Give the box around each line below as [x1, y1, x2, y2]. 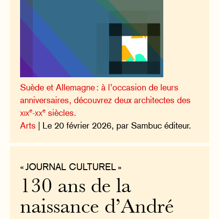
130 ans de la [20, 178, 131, 197]
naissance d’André [20, 198, 175, 218]
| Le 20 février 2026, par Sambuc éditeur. [36, 120, 192, 131]
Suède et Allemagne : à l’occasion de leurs [20, 82, 179, 93]
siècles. [45, 108, 77, 118]
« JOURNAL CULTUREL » [20, 161, 122, 173]
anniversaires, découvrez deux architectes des [20, 95, 191, 106]
